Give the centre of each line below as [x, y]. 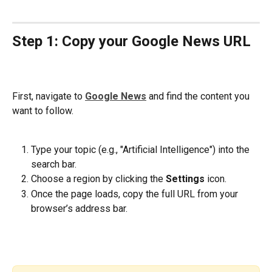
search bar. [54, 165]
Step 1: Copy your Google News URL [131, 41]
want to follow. [43, 110]
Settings [186, 179]
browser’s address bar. [79, 208]
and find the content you [199, 96]
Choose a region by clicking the [98, 179]
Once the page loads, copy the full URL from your [136, 194]
